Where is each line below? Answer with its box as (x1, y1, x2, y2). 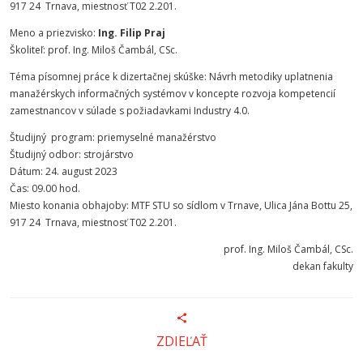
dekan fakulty (293, 259, 353, 273)
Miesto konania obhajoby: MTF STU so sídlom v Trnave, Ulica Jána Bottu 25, (10, 199, 352, 212)
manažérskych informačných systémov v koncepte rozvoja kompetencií (10, 87, 335, 100)
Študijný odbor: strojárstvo (10, 147, 134, 161)
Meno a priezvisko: (10, 26, 98, 40)
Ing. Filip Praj (98, 26, 165, 40)
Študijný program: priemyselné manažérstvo (10, 130, 216, 144)
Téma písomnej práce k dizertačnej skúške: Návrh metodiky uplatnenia (10, 70, 333, 83)
